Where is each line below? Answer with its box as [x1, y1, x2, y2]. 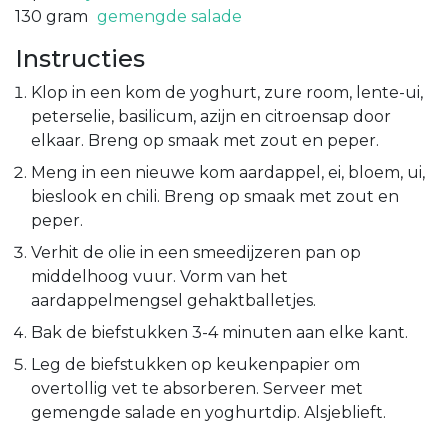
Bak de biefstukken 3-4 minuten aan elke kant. [31, 322, 408, 342]
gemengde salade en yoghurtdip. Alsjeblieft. [31, 402, 386, 422]
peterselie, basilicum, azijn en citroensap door [31, 106, 391, 126]
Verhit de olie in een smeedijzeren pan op [31, 242, 361, 262]
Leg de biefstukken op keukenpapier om [31, 354, 360, 374]
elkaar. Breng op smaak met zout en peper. [31, 130, 379, 150]
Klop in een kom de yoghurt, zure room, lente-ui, [31, 82, 423, 102]
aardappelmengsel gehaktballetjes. [31, 290, 316, 310]
